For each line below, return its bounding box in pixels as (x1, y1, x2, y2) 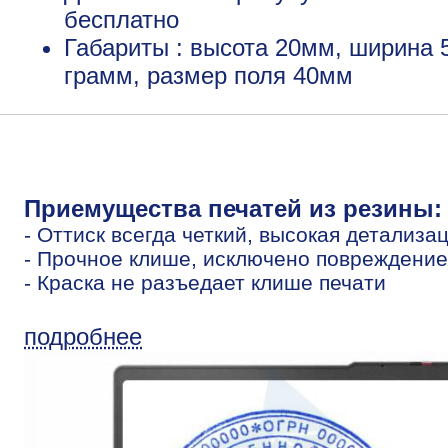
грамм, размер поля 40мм (64, 61, 353, 89)
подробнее (24, 322, 142, 350)
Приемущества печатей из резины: (24, 194, 442, 222)
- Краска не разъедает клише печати (24, 270, 386, 294)
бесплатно (64, 5, 179, 33)
